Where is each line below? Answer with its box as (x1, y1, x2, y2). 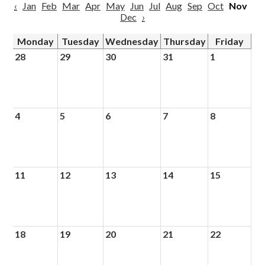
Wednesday (105, 35, 159, 47)
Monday (17, 35, 54, 47)
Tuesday (62, 35, 100, 47)
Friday (215, 35, 244, 47)
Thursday (163, 35, 206, 47)
